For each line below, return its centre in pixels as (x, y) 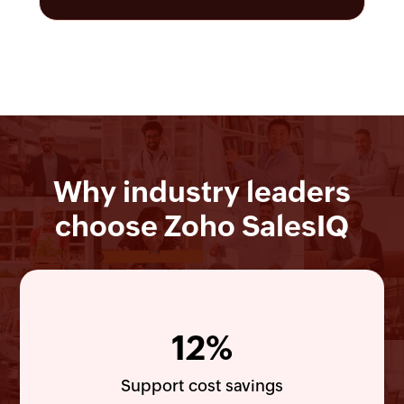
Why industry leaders (202, 191)
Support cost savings (202, 385)
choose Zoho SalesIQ (202, 225)
